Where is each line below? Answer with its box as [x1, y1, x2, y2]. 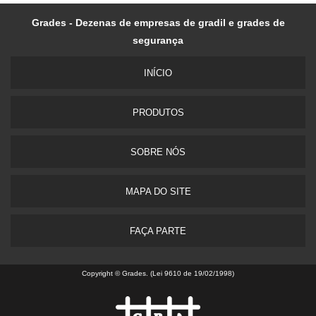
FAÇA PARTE [130, 226, 186, 237]
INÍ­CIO [144, 68, 172, 79]
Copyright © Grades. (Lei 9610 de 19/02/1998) [82, 269, 234, 278]
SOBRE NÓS [130, 147, 186, 158]
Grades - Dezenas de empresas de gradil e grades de [31, 17, 285, 29]
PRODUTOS [132, 107, 184, 119]
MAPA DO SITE [125, 186, 191, 197]
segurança [133, 35, 183, 47]
